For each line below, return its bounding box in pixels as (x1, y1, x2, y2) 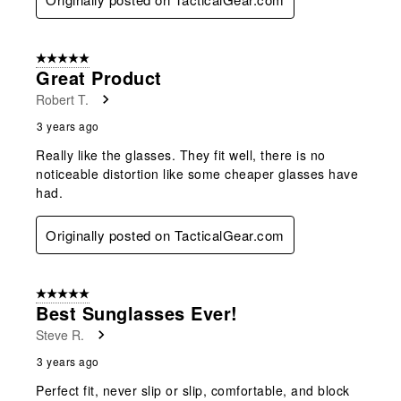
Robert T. (36, 90, 89, 108)
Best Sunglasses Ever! (36, 299, 238, 326)
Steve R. (36, 325, 84, 344)
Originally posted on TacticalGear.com (46, 225, 285, 244)
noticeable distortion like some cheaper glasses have (36, 164, 358, 183)
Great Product (36, 64, 162, 90)
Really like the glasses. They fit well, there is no (36, 145, 326, 164)
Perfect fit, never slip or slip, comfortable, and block (36, 380, 350, 399)
